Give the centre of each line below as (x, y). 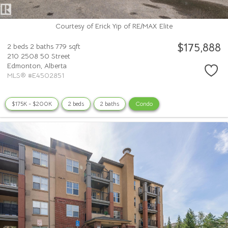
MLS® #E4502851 (36, 75)
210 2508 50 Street (39, 56)
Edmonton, (26, 65)
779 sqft (68, 46)
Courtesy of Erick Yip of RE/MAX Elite (114, 26)
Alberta (55, 65)
